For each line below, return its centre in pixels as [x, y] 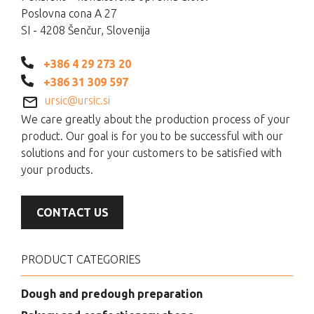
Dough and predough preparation [112, 293]
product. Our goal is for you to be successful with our [152, 136]
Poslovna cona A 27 [69, 13]
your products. [57, 169]
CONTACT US [72, 212]
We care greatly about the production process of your [156, 119]
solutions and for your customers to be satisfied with [151, 152]
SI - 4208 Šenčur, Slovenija [86, 30]
